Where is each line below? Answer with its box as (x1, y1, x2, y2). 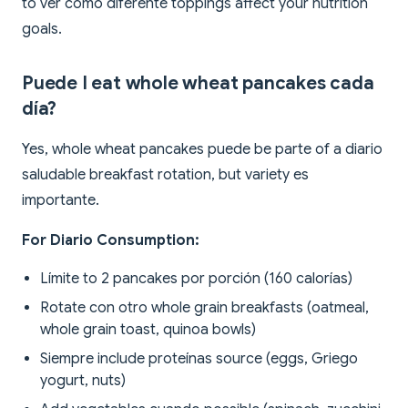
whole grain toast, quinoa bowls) (40, 321, 256, 340)
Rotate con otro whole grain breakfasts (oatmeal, (40, 299, 369, 318)
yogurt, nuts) (40, 372, 126, 391)
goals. (22, 20, 62, 39)
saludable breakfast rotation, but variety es (22, 166, 309, 185)
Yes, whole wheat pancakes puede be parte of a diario (22, 140, 382, 159)
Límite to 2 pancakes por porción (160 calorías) (40, 270, 352, 289)
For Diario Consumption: (22, 231, 199, 250)
